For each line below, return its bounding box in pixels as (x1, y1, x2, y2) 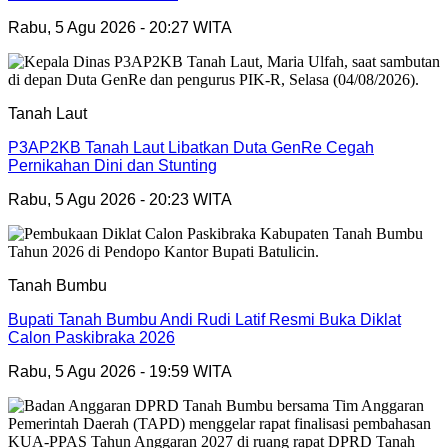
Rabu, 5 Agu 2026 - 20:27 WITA (8, 18, 232, 36)
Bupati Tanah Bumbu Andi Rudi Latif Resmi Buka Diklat (8, 310, 401, 328)
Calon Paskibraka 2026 (8, 328, 175, 346)
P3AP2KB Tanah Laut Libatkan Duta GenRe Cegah (8, 138, 374, 156)
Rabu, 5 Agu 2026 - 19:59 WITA (8, 362, 232, 380)
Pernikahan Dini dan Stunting (8, 156, 217, 174)
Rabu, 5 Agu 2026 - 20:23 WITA (8, 190, 232, 208)
